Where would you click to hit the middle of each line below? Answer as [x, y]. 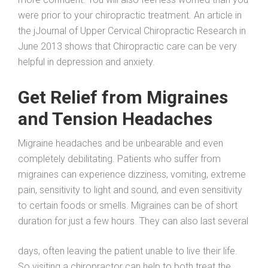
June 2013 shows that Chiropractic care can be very [127, 46]
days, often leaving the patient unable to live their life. [128, 251]
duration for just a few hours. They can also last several [133, 221]
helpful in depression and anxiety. [86, 62]
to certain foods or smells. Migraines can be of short [128, 205]
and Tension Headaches [115, 118]
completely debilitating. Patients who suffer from [119, 159]
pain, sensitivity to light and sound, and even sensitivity [130, 190]
